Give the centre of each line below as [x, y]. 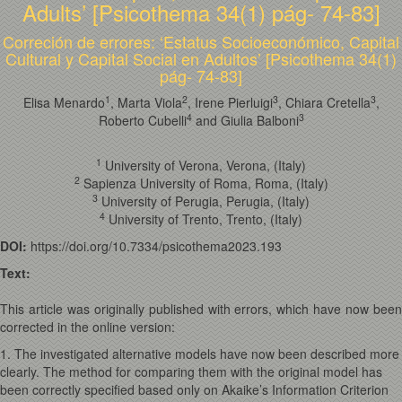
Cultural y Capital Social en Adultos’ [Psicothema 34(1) [201, 58]
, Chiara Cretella [324, 102]
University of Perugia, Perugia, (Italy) [204, 201]
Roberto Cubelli [142, 120]
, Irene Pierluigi [230, 102]
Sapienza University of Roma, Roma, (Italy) [204, 183]
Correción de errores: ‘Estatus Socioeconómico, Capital [201, 41]
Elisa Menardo [64, 102]
